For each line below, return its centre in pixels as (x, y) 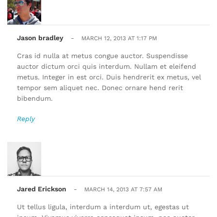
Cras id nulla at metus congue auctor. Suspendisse (102, 56)
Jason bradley (40, 38)
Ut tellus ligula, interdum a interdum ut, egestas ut (103, 207)
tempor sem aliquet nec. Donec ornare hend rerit (100, 88)
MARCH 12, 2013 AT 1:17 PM (119, 39)
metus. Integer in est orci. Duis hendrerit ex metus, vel (109, 77)
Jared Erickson (42, 189)
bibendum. (35, 99)
